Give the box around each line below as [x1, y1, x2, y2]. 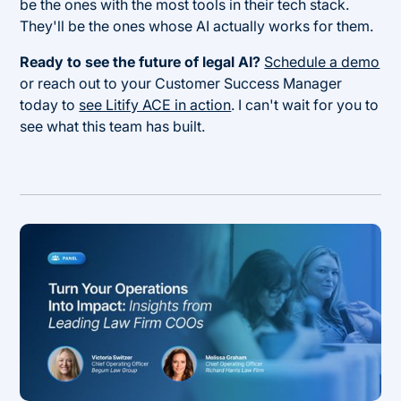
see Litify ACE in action [79, 95, 232, 114]
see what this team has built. [20, 116, 206, 135]
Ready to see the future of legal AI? [20, 52, 261, 71]
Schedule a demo [264, 52, 380, 71]
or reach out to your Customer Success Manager [20, 73, 343, 92]
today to [20, 95, 80, 114]
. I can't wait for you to [231, 95, 380, 114]
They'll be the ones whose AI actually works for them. [20, 16, 374, 35]
